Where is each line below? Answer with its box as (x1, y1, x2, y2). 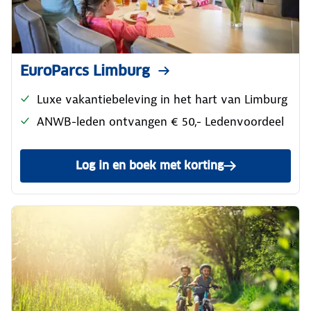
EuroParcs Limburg (20, 61, 150, 80)
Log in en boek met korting (75, 158, 224, 173)
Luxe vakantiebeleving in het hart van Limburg (37, 91, 287, 107)
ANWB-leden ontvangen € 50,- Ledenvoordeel (37, 113, 284, 129)
